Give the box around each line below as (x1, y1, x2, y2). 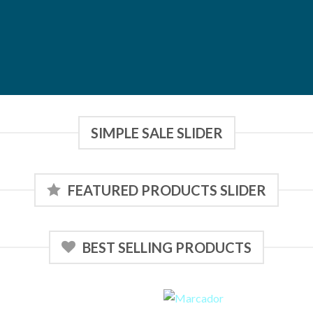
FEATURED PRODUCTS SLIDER (68, 182, 266, 198)
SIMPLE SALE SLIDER (90, 124, 223, 141)
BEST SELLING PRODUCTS (82, 239, 252, 256)
